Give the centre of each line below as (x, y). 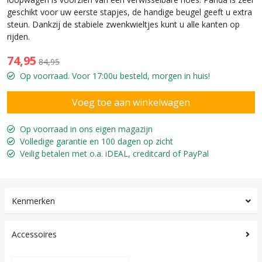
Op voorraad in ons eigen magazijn (86, 129)
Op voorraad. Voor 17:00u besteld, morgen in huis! (115, 76)
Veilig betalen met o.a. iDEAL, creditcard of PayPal (114, 154)
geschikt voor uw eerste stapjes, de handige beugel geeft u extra (130, 12)
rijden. (20, 37)
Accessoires (34, 234)
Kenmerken (33, 201)
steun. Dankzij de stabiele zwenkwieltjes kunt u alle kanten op (123, 24)
